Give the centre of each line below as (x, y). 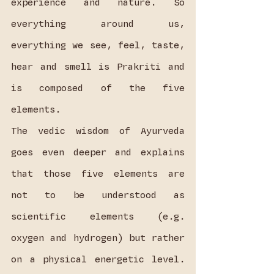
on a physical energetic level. (98, 260)
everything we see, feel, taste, (98, 46)
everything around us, (98, 24)
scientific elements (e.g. (98, 217)
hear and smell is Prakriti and (98, 67)
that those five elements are (98, 174)
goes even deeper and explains (98, 153)
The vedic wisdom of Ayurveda (98, 131)
